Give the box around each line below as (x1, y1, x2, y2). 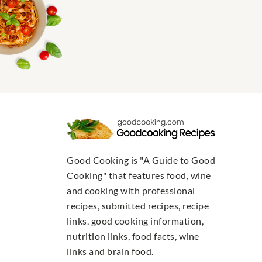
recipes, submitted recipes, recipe (67, 200, 209, 212)
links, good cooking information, (67, 215, 204, 227)
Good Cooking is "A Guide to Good (67, 154, 215, 166)
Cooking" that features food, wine (67, 170, 211, 181)
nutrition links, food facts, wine (67, 230, 199, 242)
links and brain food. (67, 246, 154, 257)
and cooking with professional (67, 185, 195, 196)
